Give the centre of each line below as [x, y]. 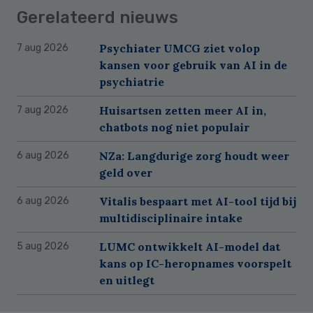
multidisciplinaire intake [171, 218]
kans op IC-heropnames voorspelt [195, 263]
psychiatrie [132, 81]
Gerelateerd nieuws [97, 17]
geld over [126, 172]
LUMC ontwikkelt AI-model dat [190, 246]
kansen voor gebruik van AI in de [193, 65]
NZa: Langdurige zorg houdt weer [194, 155]
